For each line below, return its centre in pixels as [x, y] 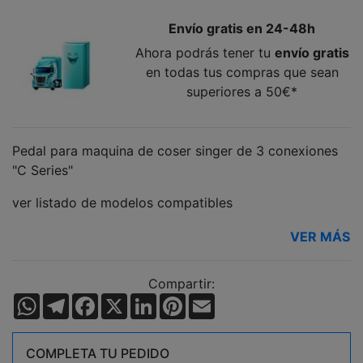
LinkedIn [182, 300]
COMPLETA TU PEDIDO [98, 353]
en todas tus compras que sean [242, 73]
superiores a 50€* [242, 92]
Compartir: [181, 284]
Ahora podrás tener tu [205, 53]
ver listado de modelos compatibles [122, 203]
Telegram [97, 300]
